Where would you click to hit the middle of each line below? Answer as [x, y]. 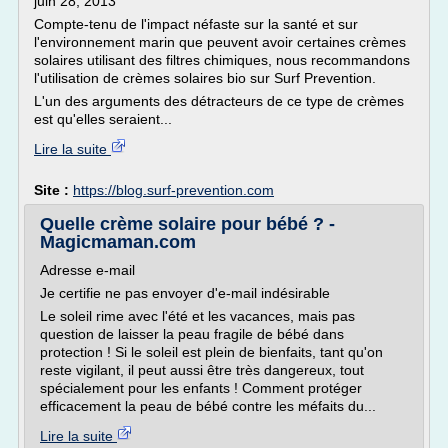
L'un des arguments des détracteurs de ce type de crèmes [219, 101]
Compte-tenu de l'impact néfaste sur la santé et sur [196, 24]
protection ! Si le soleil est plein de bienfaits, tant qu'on [211, 352]
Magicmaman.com [118, 242]
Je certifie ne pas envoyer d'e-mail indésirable [185, 293]
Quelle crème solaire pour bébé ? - [187, 224]
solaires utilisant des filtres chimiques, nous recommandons [222, 60]
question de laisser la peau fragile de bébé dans [192, 334]
